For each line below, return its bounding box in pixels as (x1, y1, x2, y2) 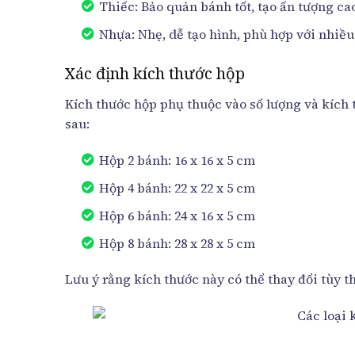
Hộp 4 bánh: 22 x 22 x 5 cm (98, 178, 255, 197)
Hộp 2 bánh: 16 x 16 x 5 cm (98, 151, 255, 169)
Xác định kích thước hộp (65, 62, 245, 84)
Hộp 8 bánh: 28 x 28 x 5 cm (98, 234, 255, 252)
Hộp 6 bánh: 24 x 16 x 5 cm (98, 206, 255, 224)
